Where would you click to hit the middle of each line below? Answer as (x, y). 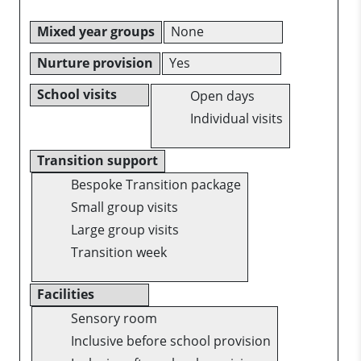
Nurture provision (95, 62)
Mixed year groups (96, 32)
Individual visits (236, 118)
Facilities (66, 294)
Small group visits (124, 207)
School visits (77, 94)
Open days (222, 95)
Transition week (119, 252)
